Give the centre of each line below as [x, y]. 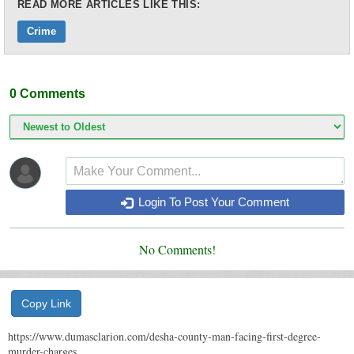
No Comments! [177, 250]
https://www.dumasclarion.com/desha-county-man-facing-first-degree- [164, 337]
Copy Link [46, 304]
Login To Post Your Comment [212, 202]
